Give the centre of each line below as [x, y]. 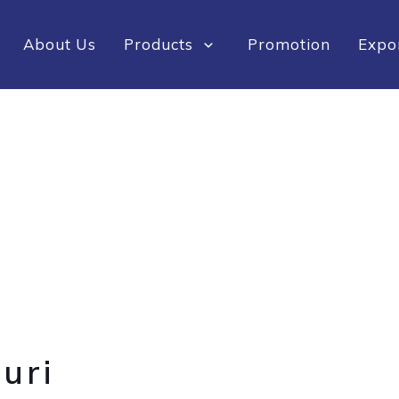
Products [160, 44]
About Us [59, 44]
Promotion [289, 44]
